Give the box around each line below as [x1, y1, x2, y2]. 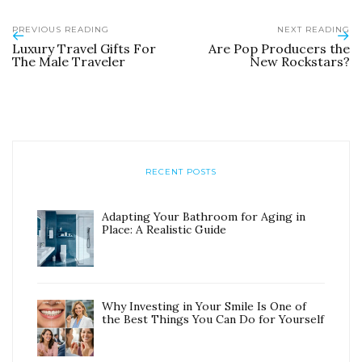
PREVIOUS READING [12, 24, 109, 36]
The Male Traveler [12, 53, 125, 70]
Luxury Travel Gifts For [12, 40, 156, 57]
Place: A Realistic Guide [102, 222, 226, 238]
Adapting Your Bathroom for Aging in [102, 209, 305, 225]
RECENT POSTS [145, 166, 217, 178]
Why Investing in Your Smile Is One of [102, 299, 306, 314]
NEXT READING [277, 24, 350, 36]
